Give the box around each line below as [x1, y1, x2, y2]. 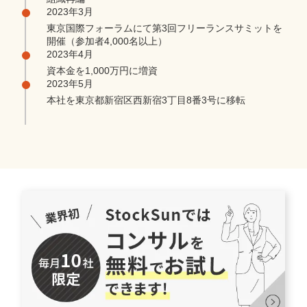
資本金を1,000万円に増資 [47, 65, 158, 77]
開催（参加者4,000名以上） [47, 36, 167, 47]
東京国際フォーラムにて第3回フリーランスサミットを [47, 23, 282, 34]
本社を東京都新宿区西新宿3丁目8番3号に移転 [47, 95, 245, 106]
